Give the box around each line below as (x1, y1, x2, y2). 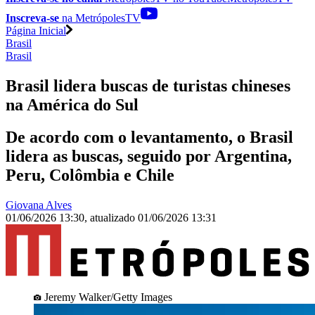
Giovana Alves (6, 199, 72, 212)
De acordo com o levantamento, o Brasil (6, 128, 293, 147)
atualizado (90, 212, 138, 224)
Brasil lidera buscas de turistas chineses (6, 76, 290, 95)
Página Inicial (6, 24, 66, 37)
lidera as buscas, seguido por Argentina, (6, 147, 292, 166)
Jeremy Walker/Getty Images (44, 290, 172, 303)
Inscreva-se (6, 11, 59, 24)
